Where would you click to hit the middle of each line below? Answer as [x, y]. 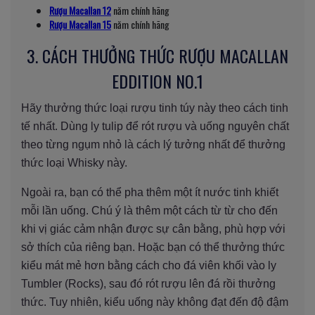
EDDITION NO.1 [157, 81]
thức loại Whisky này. [74, 162]
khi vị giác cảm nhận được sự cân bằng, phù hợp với [153, 229]
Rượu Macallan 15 [80, 24]
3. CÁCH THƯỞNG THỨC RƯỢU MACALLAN [157, 55]
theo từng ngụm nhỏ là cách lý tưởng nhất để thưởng [153, 144]
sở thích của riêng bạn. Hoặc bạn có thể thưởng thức [153, 247]
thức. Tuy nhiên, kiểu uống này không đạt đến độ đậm [155, 302]
